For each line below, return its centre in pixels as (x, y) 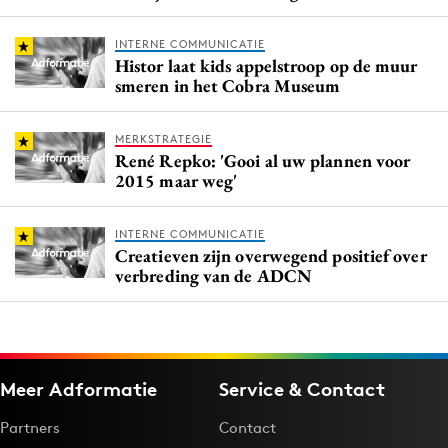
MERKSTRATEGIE (163, 139)
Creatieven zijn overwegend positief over (271, 256)
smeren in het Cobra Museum (228, 86)
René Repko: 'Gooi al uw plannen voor (263, 161)
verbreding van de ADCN (213, 276)
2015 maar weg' (176, 181)
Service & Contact (302, 388)
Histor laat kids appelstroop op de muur (266, 66)
